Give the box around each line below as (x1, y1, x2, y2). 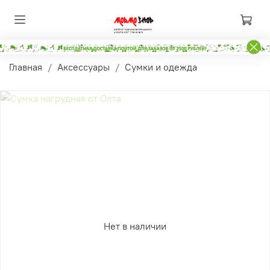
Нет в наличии (104, 219, 166, 232)
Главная (9, 60, 42, 73)
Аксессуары (57, 60, 110, 73)
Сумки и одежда (125, 60, 197, 73)
